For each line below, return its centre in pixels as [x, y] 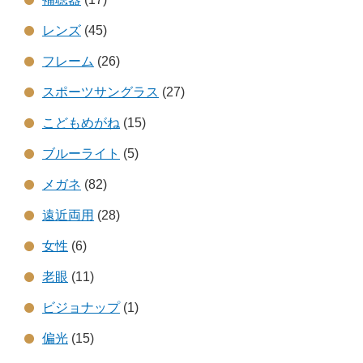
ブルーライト [81, 153]
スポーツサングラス [100, 92]
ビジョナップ [81, 307]
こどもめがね [81, 122]
